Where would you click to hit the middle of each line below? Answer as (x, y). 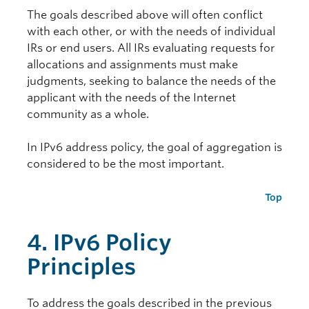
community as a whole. (88, 114)
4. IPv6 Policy (99, 243)
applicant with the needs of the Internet (131, 98)
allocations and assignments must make (132, 65)
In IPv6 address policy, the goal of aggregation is (154, 148)
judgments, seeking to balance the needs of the (151, 81)
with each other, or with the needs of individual (151, 32)
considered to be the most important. (126, 164)
